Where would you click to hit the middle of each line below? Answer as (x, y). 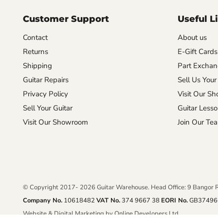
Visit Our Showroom (55, 122)
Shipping (37, 65)
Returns (36, 51)
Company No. (43, 200)
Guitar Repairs (46, 80)
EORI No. (174, 200)
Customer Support (66, 19)
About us (192, 37)
